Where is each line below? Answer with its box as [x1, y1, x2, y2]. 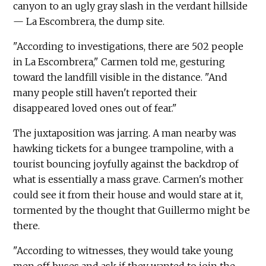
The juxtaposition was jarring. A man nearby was [13, 126, 237, 139]
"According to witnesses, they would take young [13, 244, 234, 256]
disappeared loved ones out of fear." [13, 102, 178, 114]
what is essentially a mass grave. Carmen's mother [13, 173, 244, 185]
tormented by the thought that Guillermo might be [13, 204, 251, 216]
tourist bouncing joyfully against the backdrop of [13, 157, 239, 170]
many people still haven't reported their [13, 86, 198, 99]
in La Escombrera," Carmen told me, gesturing [13, 55, 226, 68]
